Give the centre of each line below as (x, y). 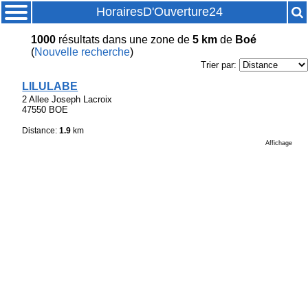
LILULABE (50, 86)
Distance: (41, 131)
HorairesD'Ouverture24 (159, 12)
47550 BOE (45, 109)
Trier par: (220, 65)
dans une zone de (146, 40)
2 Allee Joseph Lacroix (67, 99)
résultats (77, 40)
